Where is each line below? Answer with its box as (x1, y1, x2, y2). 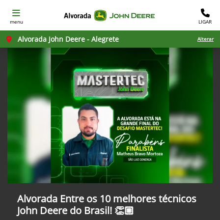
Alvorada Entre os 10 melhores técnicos (17, 192, 196, 206)
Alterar (197, 35, 214, 42)
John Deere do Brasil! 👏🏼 (17, 204, 134, 218)
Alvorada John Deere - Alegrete (16, 34, 119, 44)
